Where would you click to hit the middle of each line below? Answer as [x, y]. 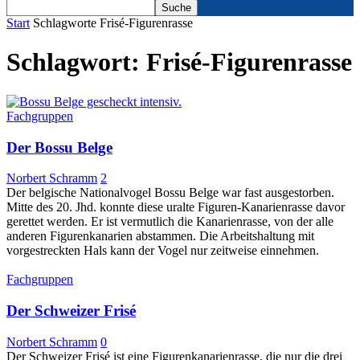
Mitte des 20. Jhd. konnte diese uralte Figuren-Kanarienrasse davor [176, 207]
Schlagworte [65, 23]
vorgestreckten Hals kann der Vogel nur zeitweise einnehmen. [163, 251]
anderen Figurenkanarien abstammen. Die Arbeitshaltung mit [160, 236]
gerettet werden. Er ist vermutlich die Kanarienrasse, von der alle [170, 222]
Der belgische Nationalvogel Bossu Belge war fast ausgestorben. [170, 193]
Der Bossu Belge [59, 147]
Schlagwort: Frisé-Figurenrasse [179, 62]
